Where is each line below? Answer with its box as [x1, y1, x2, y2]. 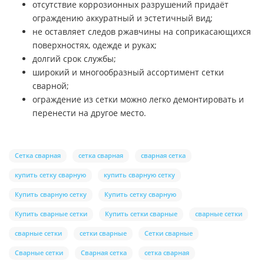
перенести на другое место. [32, 107, 146, 119]
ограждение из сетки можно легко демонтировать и [32, 94, 244, 105]
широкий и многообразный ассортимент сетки [32, 67, 224, 78]
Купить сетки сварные [105, 209, 177, 219]
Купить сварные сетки [15, 209, 87, 219]
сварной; [32, 80, 69, 92]
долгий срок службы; [32, 53, 116, 65]
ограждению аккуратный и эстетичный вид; [32, 12, 213, 24]
